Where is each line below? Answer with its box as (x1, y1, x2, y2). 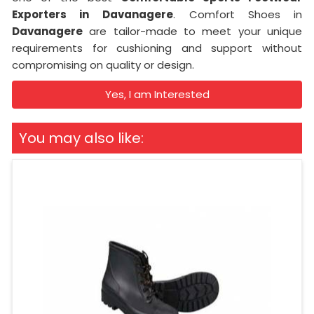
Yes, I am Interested (104, 86, 210, 102)
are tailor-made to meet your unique (83, 23, 302, 39)
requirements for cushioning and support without (12, 40, 302, 55)
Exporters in (12, 6, 90, 22)
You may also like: (19, 128, 144, 148)
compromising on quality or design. (12, 57, 194, 72)
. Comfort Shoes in (173, 6, 303, 22)
